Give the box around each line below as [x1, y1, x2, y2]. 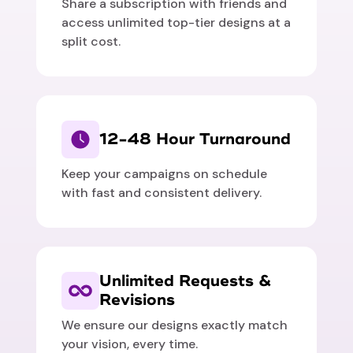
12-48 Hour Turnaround [99, 129, 292, 150]
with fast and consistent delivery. [61, 184, 262, 202]
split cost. [61, 33, 121, 50]
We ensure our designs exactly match [61, 317, 288, 334]
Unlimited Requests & [99, 271, 272, 292]
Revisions [99, 290, 176, 310]
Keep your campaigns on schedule [61, 165, 268, 183]
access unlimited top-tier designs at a [61, 14, 292, 32]
